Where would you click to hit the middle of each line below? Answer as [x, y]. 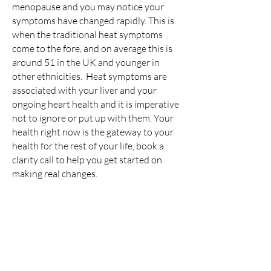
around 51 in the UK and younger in [86, 63]
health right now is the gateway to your [93, 132]
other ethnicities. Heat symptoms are [90, 77]
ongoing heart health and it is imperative [96, 104]
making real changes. [55, 174]
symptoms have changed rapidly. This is [93, 21]
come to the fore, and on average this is [92, 49]
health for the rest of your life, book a [88, 146]
